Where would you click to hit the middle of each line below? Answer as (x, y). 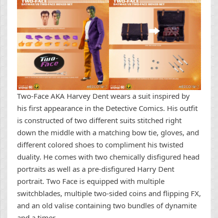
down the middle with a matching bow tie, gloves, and (108, 133)
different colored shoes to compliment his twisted (100, 145)
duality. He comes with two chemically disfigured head (108, 157)
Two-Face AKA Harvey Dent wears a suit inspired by (103, 96)
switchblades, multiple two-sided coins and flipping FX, (109, 193)
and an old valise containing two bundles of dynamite (107, 206)
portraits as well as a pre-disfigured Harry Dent (96, 169)
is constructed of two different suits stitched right (99, 120)
